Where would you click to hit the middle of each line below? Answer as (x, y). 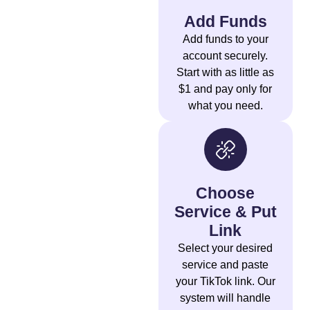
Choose (226, 193)
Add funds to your (225, 39)
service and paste (226, 265)
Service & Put (225, 212)
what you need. (225, 106)
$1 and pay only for (226, 89)
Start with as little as (226, 73)
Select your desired (226, 248)
